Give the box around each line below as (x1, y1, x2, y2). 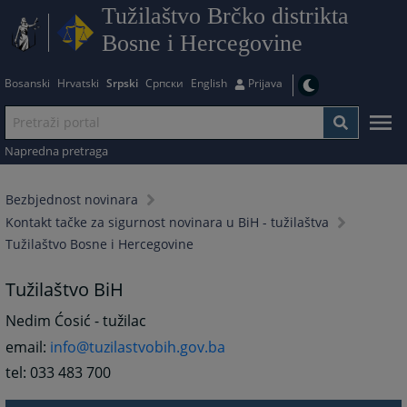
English (190, 74, 227, 91)
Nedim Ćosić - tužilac (5, 311, 147, 332)
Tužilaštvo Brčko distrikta (101, 3, 349, 30)
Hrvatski (56, 74, 99, 91)
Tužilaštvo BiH (5, 276, 124, 302)
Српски (144, 74, 184, 91)
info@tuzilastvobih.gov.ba (50, 336, 226, 357)
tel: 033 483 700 (5, 362, 112, 383)
